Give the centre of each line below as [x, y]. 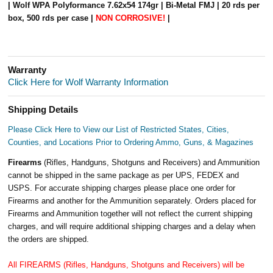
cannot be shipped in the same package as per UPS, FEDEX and [124, 175]
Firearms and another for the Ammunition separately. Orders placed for [132, 200]
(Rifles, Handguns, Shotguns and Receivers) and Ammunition [152, 162]
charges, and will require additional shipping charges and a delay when [132, 226]
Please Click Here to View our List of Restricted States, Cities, [119, 129]
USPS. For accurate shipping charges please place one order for [122, 188]
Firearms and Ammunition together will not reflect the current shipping [130, 213]
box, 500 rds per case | [52, 18]
